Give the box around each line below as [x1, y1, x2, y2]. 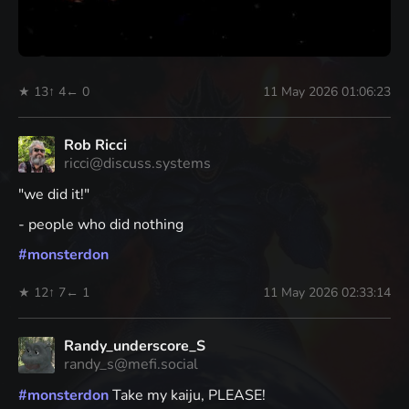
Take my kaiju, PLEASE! [109, 385, 266, 406]
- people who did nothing [18, 215, 184, 236]
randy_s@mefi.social [64, 354, 198, 375]
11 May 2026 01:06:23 [263, 83, 391, 101]
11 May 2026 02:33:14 [263, 284, 391, 302]
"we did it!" [18, 184, 89, 205]
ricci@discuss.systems [64, 153, 211, 174]
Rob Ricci [64, 135, 127, 156]
